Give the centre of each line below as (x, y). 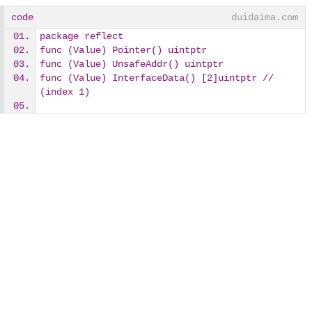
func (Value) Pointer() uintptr (123, 50)
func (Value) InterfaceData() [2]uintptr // (157, 78)
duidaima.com (265, 17)
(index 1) (65, 92)
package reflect (81, 36)
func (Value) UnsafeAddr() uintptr (132, 64)
